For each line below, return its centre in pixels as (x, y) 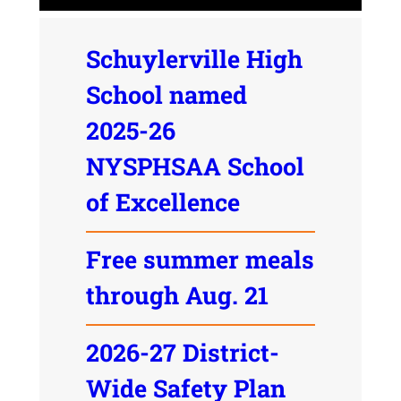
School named (166, 94)
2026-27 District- (182, 352)
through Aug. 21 (177, 294)
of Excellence (162, 201)
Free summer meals (200, 259)
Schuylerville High (194, 58)
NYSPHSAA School (195, 166)
